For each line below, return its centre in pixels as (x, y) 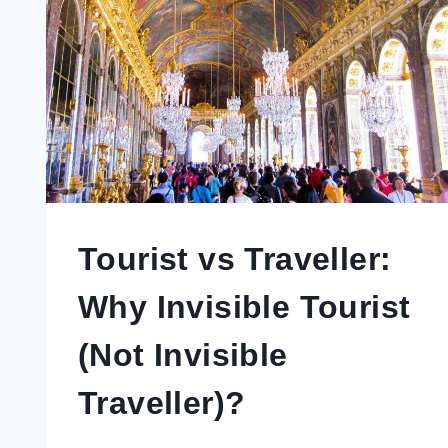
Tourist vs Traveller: (235, 258)
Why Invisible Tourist (244, 306)
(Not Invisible (183, 354)
